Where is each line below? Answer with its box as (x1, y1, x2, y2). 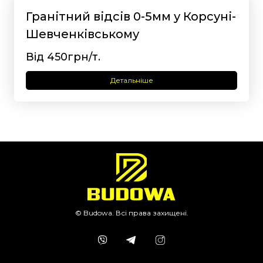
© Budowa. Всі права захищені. (75, 208, 188, 217)
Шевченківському (26, 27, 139, 42)
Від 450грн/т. (26, 50, 100, 64)
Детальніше (110, 76, 153, 85)
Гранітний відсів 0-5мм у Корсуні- (26, 9, 236, 24)
